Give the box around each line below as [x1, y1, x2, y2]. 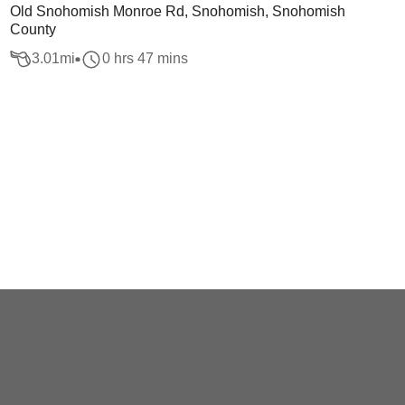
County [9, 22, 56, 37]
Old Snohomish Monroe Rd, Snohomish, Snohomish [9, 4, 345, 19]
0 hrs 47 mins [101, 51, 188, 67]
